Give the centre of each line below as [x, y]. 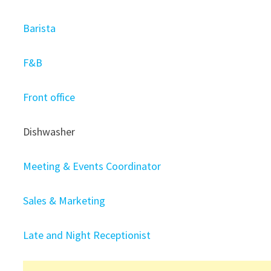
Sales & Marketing [66, 201]
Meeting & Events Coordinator [92, 166]
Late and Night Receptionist [87, 235]
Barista [41, 28]
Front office [51, 97]
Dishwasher [49, 132]
